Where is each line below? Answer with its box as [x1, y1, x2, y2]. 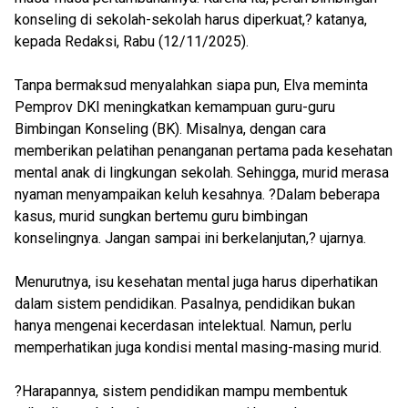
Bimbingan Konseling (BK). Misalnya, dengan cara [15, 120, 326, 138]
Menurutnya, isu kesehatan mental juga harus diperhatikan [15, 273, 378, 291]
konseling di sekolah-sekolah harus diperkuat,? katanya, [15, 11, 367, 28]
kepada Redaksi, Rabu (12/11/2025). [15, 33, 252, 50]
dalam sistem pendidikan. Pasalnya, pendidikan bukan [15, 295, 355, 312]
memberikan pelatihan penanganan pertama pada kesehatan [15, 142, 393, 159]
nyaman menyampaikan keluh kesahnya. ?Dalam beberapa [15, 186, 380, 203]
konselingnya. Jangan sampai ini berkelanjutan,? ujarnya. [15, 229, 370, 247]
